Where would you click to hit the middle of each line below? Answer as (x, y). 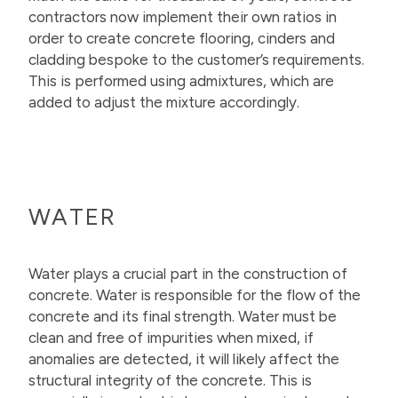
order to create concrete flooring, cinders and (182, 38)
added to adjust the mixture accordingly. (164, 102)
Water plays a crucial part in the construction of (188, 274)
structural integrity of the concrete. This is (170, 380)
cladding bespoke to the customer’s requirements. (196, 60)
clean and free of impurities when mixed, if (171, 338)
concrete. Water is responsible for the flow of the (195, 295)
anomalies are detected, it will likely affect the (184, 359)
